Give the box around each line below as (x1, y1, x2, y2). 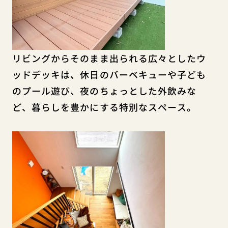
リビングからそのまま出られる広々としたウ (12, 51, 207, 65)
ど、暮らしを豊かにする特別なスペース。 (12, 100, 197, 113)
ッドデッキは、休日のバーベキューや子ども (12, 67, 207, 81)
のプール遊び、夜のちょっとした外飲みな (12, 83, 197, 97)
